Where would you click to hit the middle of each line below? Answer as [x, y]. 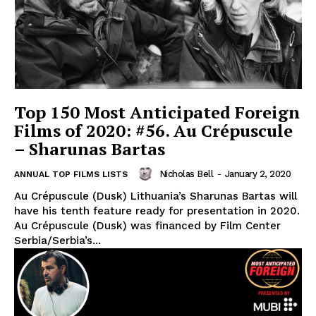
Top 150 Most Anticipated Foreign [157, 113]
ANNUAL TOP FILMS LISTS [71, 175]
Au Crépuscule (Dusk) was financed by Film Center [147, 226]
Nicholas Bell [186, 174]
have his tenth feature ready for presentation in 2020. [157, 211]
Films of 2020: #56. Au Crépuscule [153, 131]
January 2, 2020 [257, 174]
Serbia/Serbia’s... [57, 241]
